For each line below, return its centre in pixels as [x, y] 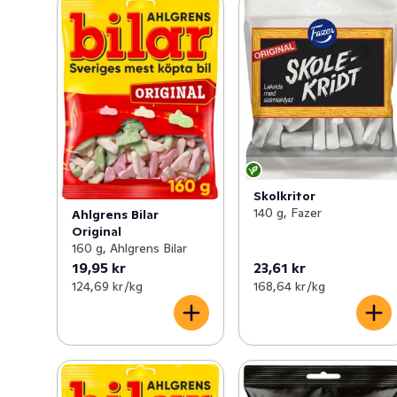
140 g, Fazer [288, 212]
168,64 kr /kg [290, 286]
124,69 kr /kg [107, 286]
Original [97, 231]
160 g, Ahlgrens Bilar [129, 248]
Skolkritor [285, 195]
